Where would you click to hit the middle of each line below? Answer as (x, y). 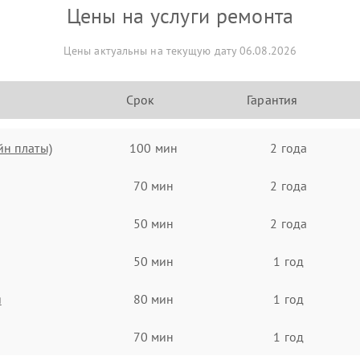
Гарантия (272, 100)
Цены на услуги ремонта (180, 16)
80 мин (153, 299)
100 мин (153, 147)
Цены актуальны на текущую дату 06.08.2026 (180, 51)
